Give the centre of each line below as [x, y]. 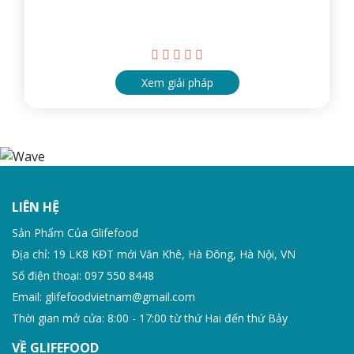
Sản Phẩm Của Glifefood [75, 232]
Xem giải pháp [177, 83]
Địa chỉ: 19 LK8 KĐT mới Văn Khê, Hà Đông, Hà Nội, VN [154, 254]
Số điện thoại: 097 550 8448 [83, 275]
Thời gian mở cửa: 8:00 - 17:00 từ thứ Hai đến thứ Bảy [150, 318]
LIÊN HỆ [36, 207]
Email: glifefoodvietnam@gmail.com [104, 296]
